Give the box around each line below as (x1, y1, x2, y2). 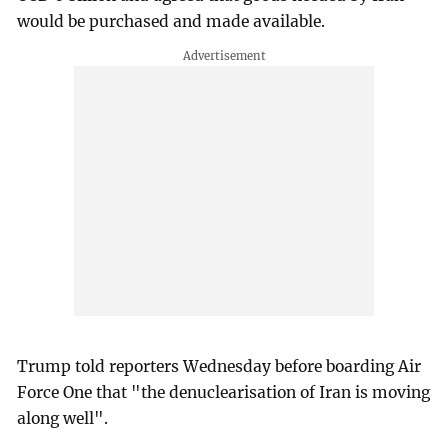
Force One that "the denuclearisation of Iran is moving (17, 383, 431, 403)
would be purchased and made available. (17, 12, 326, 32)
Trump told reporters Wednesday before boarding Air (17, 357, 422, 377)
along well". (17, 409, 109, 429)
